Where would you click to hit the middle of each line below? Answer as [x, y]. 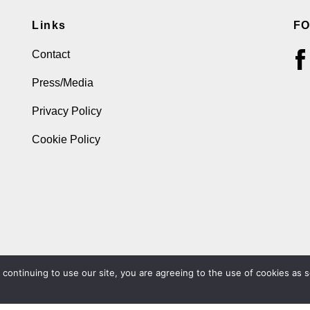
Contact [51, 54]
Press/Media [63, 83]
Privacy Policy [67, 111]
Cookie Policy [66, 139]
